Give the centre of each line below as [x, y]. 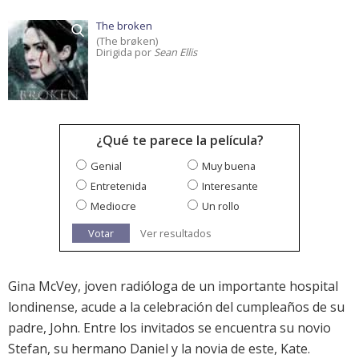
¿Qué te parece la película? [179, 141]
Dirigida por [125, 52]
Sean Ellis [175, 52]
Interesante [230, 186]
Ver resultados [176, 234]
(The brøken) [127, 41]
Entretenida [119, 186]
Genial [106, 166]
